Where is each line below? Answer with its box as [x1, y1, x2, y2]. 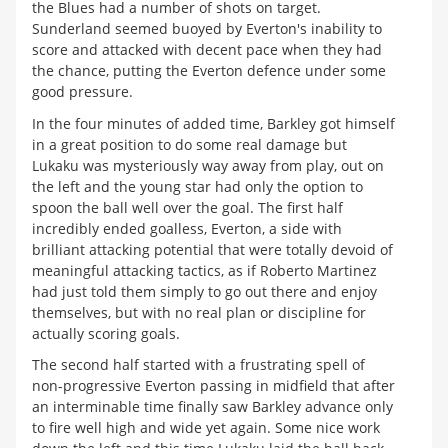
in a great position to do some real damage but [32, 134, 347, 154]
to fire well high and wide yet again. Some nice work [32, 418, 380, 438]
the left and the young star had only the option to [32, 176, 363, 196]
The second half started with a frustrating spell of [32, 355, 365, 375]
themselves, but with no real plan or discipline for [32, 302, 366, 322]
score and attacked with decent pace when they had [32, 40, 382, 60]
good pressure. [32, 82, 133, 102]
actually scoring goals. [32, 323, 180, 343]
